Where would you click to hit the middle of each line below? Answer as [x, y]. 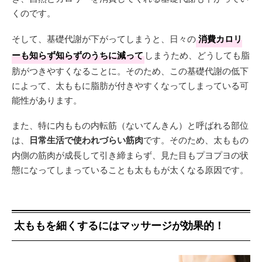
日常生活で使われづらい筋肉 [86, 140]
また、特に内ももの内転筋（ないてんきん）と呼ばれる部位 [130, 125]
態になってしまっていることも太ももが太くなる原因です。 [130, 170]
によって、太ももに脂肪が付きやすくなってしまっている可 [130, 85]
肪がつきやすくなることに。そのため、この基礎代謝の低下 [130, 71]
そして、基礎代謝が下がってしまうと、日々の [104, 39]
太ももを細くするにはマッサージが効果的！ [119, 225]
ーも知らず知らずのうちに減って [77, 55]
